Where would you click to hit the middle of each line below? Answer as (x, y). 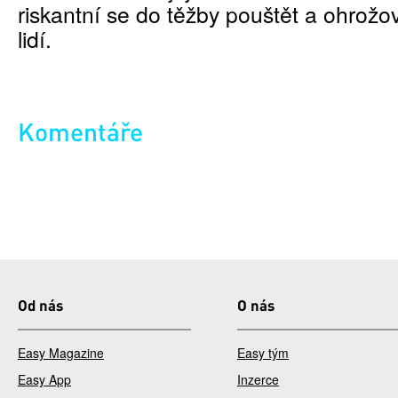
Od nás (40, 306)
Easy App (44, 380)
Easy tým (263, 353)
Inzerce (258, 380)
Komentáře (80, 132)
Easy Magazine (61, 353)
